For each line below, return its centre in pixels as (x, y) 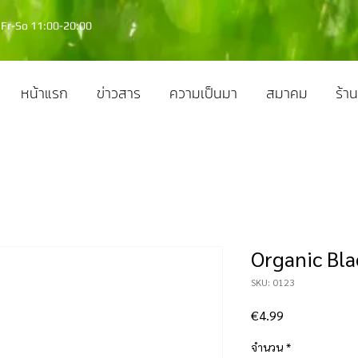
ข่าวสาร (119, 93)
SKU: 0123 (273, 282)
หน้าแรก (44, 93)
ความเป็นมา (203, 93)
